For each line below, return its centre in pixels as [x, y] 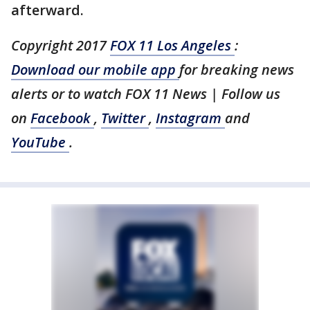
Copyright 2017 [61, 45]
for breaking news [237, 70]
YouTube [40, 142]
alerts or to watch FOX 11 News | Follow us [146, 94]
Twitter [125, 118]
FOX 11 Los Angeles [172, 45]
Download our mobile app [95, 70]
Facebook [62, 118]
